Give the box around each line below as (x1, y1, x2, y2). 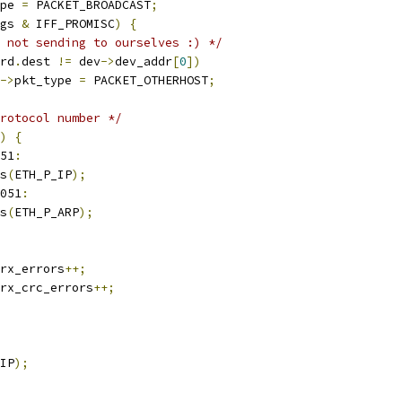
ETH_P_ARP (14, 205, 79, 220)
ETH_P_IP (14, 167, 72, 182)
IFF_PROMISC (29, 16, 115, 31)
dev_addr (115, 54, 172, 69)
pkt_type (14, 73, 79, 88)
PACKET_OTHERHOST (86, 73, 208, 88)
